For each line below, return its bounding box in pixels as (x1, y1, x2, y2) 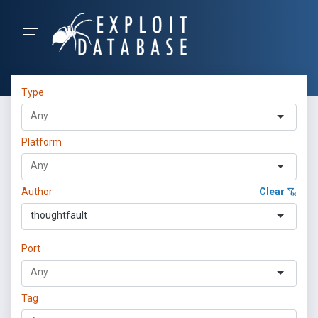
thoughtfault (31, 209, 87, 221)
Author (21, 186, 53, 197)
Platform (21, 136, 62, 148)
